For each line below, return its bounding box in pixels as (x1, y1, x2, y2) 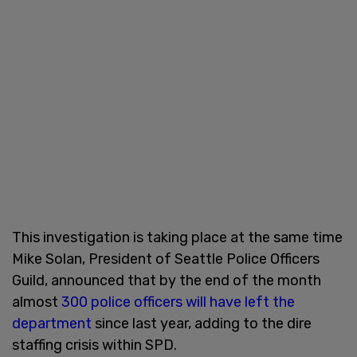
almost (12, 292, 61, 311)
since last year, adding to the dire (92, 314, 312, 332)
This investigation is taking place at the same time (12, 228, 343, 246)
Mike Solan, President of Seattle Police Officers (12, 249, 320, 268)
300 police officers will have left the (61, 292, 295, 311)
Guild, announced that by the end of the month (12, 271, 321, 289)
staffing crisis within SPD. (12, 335, 177, 354)
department (12, 314, 92, 332)
